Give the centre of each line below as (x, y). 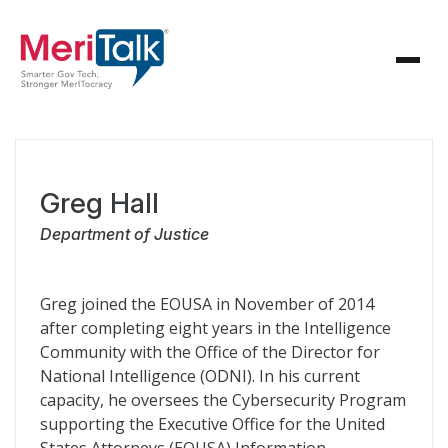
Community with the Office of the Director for (210, 352)
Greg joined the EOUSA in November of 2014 (207, 304)
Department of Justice (124, 234)
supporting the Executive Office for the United (212, 424)
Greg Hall (99, 203)
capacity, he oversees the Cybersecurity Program (223, 400)
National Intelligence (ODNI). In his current (200, 376)
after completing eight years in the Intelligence (215, 328)
